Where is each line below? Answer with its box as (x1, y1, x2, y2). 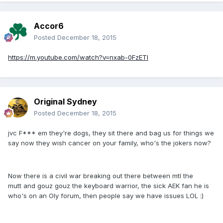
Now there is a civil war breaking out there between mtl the (8, 171, 193, 180)
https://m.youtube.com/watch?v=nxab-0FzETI (8, 53, 148, 61)
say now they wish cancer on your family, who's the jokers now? (8, 138, 211, 147)
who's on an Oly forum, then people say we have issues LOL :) (8, 191, 204, 200)
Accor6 (34, 20, 64, 31)
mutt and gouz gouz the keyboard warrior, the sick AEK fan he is (8, 181, 209, 190)
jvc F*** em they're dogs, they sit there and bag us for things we (8, 128, 214, 137)
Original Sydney (34, 96, 97, 107)
